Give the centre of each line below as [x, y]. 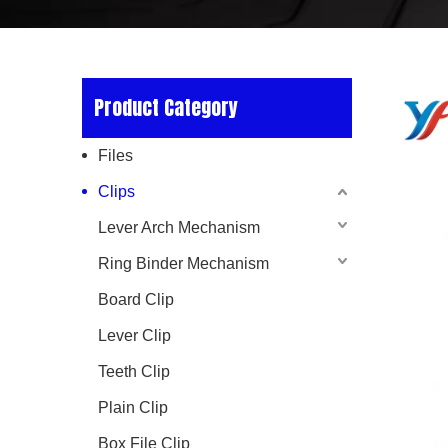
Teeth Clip [134, 371]
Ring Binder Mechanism [183, 263]
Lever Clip [134, 335]
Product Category [166, 107]
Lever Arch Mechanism [179, 227]
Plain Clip [133, 407]
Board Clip [136, 299]
